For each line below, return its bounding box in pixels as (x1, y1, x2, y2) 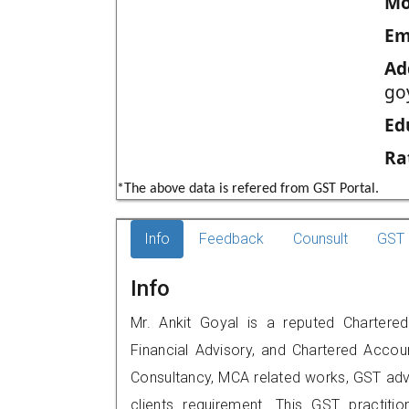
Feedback (199, 230, 264, 247)
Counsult (293, 230, 348, 247)
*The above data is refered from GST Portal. (117, 182, 379, 196)
